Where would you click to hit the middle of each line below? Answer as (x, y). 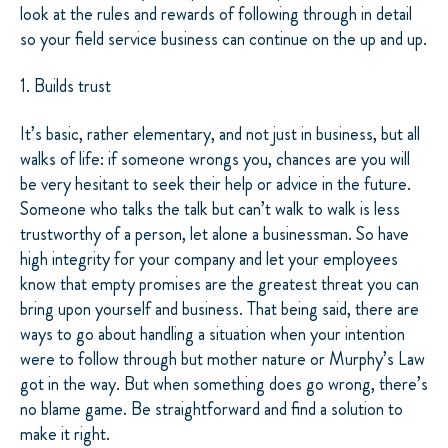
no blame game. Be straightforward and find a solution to (211, 408)
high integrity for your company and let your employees (209, 258)
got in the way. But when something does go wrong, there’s (224, 383)
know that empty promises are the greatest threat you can (219, 283)
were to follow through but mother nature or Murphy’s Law (222, 358)
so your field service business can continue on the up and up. (223, 38)
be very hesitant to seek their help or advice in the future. (215, 183)
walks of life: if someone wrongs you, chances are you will (215, 158)
